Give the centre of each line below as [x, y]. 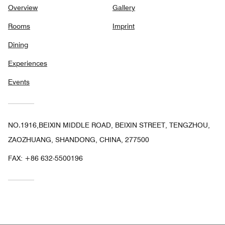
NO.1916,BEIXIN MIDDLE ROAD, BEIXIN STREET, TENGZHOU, [109, 125]
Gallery [124, 7]
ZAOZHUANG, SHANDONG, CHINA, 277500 [79, 139]
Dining [18, 44]
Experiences [28, 63]
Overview [23, 7]
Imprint [124, 26]
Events [19, 82]
